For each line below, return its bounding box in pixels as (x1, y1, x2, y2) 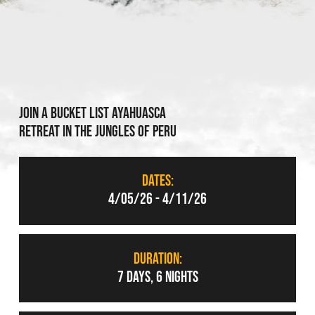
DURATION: (133, 249, 182, 269)
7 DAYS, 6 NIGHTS (117, 267, 198, 287)
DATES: (141, 172, 174, 191)
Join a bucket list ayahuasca (18, 103, 166, 123)
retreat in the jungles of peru (18, 122, 176, 141)
